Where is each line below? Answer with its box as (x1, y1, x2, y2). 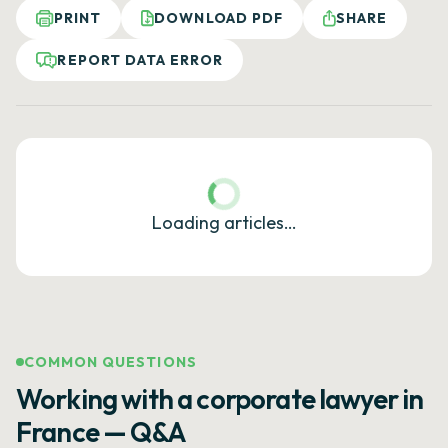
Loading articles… (151, 211, 297, 234)
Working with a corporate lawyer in (16, 382, 424, 416)
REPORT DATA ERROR (57, 51, 224, 69)
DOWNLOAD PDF (154, 9, 283, 27)
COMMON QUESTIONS (24, 353, 197, 371)
